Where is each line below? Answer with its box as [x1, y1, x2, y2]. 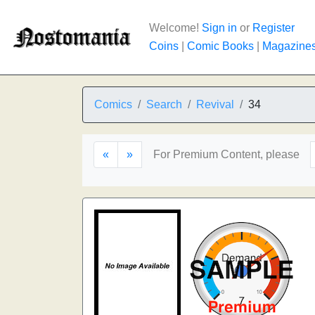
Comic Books [187, 40, 254, 52]
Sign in [202, 22, 237, 34]
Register [252, 22, 295, 34]
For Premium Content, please [153, 148, 300, 160]
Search [146, 98, 182, 110]
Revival [196, 98, 234, 110]
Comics [94, 98, 132, 110]
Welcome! [149, 22, 202, 34]
